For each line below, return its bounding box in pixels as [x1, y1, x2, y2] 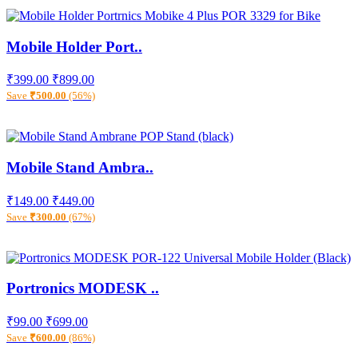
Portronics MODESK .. [6, 280, 159, 297]
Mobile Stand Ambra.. [6, 158, 153, 176]
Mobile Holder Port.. [6, 38, 142, 55]
